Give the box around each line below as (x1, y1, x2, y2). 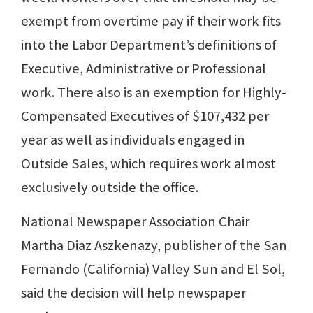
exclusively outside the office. (21, 178, 198, 197)
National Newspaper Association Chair (21, 212, 249, 231)
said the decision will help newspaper (21, 284, 246, 303)
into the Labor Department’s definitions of (21, 36, 277, 54)
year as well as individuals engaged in (21, 131, 245, 150)
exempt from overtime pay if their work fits (21, 12, 281, 31)
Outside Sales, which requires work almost (21, 154, 276, 173)
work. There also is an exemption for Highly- (21, 83, 286, 102)
